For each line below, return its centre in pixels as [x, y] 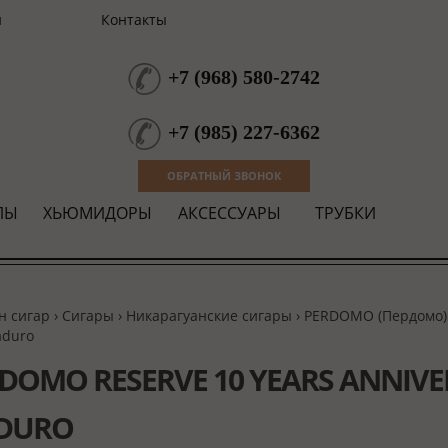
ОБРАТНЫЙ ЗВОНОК [224, 175]
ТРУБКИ [345, 213]
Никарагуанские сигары [208, 315]
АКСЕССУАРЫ [229, 213]
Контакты [133, 19]
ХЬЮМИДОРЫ [97, 213]
